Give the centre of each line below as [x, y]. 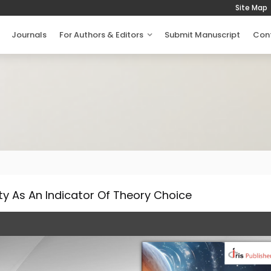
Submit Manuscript [202, 35]
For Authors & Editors [103, 35]
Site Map [251, 8]
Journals [29, 35]
